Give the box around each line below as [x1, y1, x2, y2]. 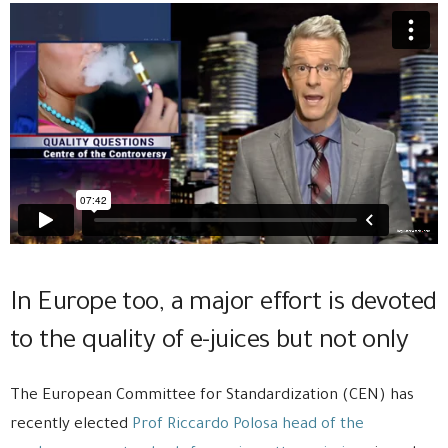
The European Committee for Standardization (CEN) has [10, 387, 414, 405]
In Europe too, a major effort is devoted [10, 290, 437, 319]
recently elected [10, 416, 132, 434]
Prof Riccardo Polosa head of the [132, 416, 364, 434]
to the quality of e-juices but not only [10, 328, 409, 357]
